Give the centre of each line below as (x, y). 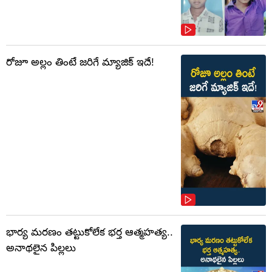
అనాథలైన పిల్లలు (41, 248)
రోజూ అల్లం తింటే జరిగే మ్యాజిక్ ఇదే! (80, 63)
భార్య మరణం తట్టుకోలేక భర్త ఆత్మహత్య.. (90, 233)
